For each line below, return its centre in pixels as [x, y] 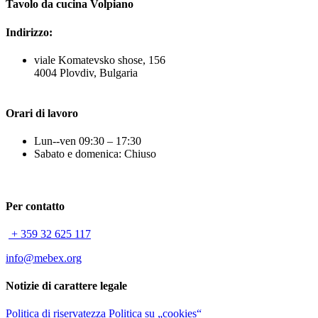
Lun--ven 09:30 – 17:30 [88, 141]
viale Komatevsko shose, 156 [100, 60]
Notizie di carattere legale [66, 286]
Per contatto [35, 206]
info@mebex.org [44, 258]
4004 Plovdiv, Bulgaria [86, 72]
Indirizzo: [29, 32]
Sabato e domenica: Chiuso [95, 154]
